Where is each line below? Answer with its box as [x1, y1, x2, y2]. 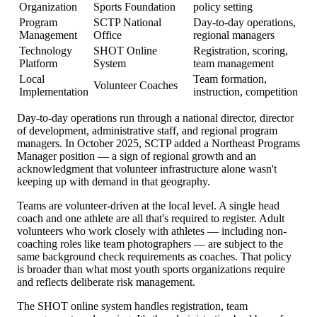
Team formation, [193, 72, 267, 85]
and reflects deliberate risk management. [17, 275, 195, 288]
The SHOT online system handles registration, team [17, 299, 248, 312]
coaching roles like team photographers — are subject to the [17, 237, 283, 250]
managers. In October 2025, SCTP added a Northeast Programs [17, 137, 300, 149]
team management [193, 57, 274, 69]
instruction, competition [193, 85, 298, 98]
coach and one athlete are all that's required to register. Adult [17, 212, 284, 224]
